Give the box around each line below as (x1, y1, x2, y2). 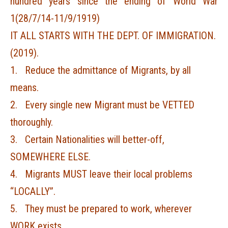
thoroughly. (10, 116, 53, 128)
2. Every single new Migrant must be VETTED (10, 99, 194, 111)
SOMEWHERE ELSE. (10, 151, 91, 163)
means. (10, 81, 39, 94)
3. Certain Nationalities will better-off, (10, 133, 164, 146)
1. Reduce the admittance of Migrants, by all (10, 64, 191, 76)
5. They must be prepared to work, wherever (10, 203, 192, 215)
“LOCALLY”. (10, 185, 55, 197)
